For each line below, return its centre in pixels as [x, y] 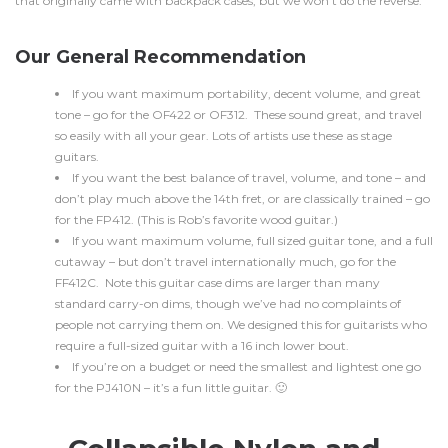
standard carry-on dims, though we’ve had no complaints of [228, 303]
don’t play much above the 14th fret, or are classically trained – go [242, 198]
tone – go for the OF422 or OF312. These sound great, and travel [238, 114]
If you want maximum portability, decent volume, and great [246, 93]
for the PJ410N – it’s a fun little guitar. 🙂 [171, 387]
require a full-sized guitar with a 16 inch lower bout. [202, 345]
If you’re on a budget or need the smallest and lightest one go [246, 366]
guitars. [77, 156]
